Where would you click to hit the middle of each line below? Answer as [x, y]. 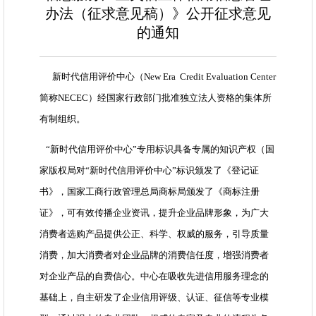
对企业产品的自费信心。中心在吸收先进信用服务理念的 [154, 276]
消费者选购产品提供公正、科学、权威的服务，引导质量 [154, 234]
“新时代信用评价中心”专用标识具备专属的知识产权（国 [157, 150]
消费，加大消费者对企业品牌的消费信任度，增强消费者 [154, 255]
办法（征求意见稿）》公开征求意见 [158, 14]
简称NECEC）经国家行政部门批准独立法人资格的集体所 [156, 98]
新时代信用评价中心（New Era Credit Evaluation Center [158, 77]
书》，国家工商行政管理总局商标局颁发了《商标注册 [150, 192]
